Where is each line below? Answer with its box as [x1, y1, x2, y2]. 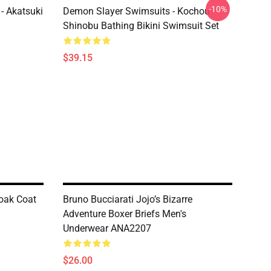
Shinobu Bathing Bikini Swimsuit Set [63, 20, 219, 31]
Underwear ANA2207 [63, 223, 151, 234]
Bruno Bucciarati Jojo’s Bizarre [63, 194, 192, 205]
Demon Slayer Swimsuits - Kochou [63, 5, 210, 17]
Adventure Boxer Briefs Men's [63, 208, 186, 220]
